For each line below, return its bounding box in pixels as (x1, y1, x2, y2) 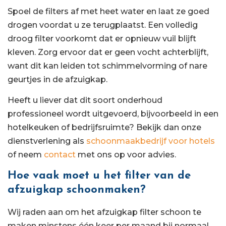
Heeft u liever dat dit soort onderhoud (8, 95, 162, 105)
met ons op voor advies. (76, 150, 176, 160)
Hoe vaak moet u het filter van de (8, 169, 191, 182)
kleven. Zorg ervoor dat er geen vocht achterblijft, (8, 47, 208, 57)
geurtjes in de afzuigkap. (8, 75, 107, 84)
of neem (8, 150, 44, 160)
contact (44, 150, 76, 160)
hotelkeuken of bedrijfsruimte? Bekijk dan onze (8, 123, 201, 133)
